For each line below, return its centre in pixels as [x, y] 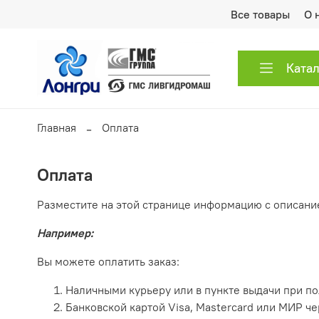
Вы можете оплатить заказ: [108, 262]
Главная [57, 127]
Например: [65, 233]
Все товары [260, 14]
